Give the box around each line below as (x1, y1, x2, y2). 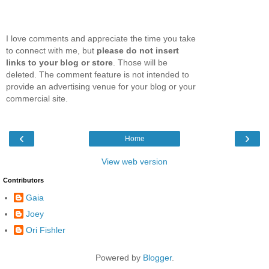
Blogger (142, 252, 172, 262)
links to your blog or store (6, 58, 113, 67)
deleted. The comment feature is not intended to (6, 70, 189, 79)
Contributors (3, 177, 44, 184)
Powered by (95, 252, 143, 262)
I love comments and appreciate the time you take (6, 34, 196, 43)
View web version (101, 157, 168, 167)
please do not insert (97, 46, 179, 55)
